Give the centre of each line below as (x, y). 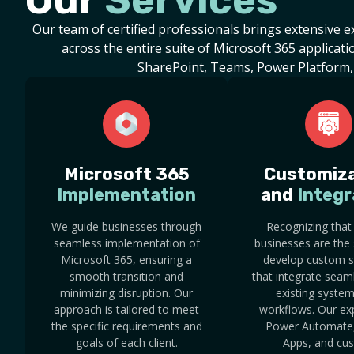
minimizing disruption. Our (126, 293)
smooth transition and (126, 277)
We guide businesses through (126, 227)
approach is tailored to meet (126, 310)
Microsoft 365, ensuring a (126, 260)
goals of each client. (126, 343)
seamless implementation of (126, 243)
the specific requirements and (126, 326)
